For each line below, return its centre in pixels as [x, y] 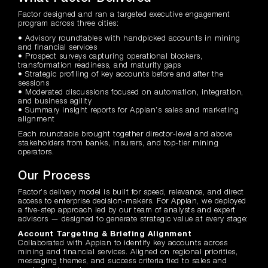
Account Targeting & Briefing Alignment [105, 234]
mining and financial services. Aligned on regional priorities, [128, 252]
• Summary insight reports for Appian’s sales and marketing [128, 110]
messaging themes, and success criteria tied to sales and [122, 261]
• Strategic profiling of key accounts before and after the [121, 74]
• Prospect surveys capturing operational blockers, [110, 57]
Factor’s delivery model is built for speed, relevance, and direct [131, 192]
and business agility [55, 101]
